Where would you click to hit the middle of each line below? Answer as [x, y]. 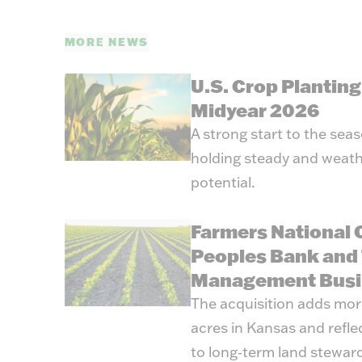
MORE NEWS [107, 42]
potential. [223, 183]
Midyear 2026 [255, 110]
